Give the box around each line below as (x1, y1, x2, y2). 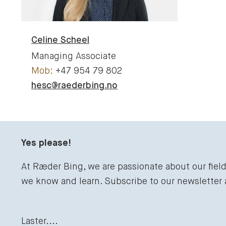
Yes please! (21, 138, 71, 148)
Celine (31, 35, 58, 45)
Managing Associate (31, 51, 116, 61)
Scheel (61, 35, 89, 45)
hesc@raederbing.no (31, 81, 118, 90)
